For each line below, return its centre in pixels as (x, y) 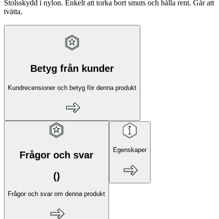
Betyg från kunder (72, 68)
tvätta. (13, 12)
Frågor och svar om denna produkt (56, 194)
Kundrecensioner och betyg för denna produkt (72, 88)
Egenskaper (130, 150)
